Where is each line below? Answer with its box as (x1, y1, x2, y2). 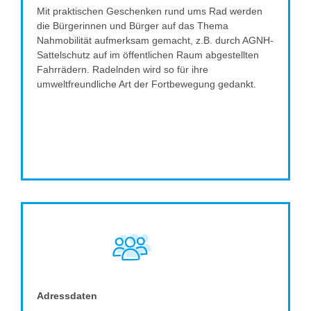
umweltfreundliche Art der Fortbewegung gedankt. (37, 78, 256, 90)
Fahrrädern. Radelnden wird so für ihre (37, 64, 208, 76)
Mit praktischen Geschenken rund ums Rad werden (37, 6, 262, 17)
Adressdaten (37, 290, 97, 302)
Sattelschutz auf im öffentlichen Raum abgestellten (37, 49, 259, 61)
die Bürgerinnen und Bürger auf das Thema (37, 20, 228, 32)
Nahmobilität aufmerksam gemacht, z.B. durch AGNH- (37, 35, 274, 47)
